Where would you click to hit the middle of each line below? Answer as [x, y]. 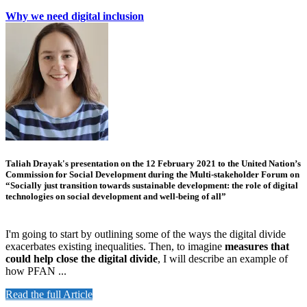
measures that [257, 246]
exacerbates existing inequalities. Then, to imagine [115, 246]
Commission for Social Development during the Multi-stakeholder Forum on [152, 174]
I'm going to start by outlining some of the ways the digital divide [146, 234]
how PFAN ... [36, 271]
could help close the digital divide [82, 258]
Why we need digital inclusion [75, 16]
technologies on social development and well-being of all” [116, 196]
